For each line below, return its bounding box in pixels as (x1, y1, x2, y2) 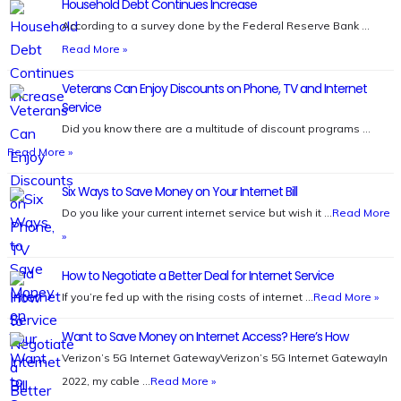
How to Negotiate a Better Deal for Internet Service (62, 267, 334, 285)
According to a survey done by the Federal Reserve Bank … (62, 19, 370, 32)
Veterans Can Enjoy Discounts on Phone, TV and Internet (62, 80, 367, 98)
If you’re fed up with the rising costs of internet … (62, 290, 313, 303)
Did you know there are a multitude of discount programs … (62, 122, 371, 135)
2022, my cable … (62, 374, 150, 388)
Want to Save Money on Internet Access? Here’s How (62, 328, 348, 346)
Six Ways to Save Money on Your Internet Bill (62, 183, 297, 200)
